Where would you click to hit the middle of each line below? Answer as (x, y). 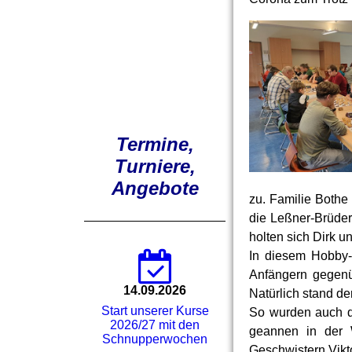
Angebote (155, 188)
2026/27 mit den (155, 324)
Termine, (155, 144)
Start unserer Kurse (155, 310)
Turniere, (155, 166)
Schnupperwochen (155, 339)
